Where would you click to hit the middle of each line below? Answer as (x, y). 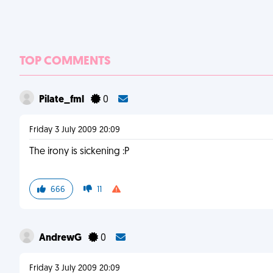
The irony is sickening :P (79, 152)
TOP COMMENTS (65, 62)
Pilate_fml (62, 100)
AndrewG (61, 238)
